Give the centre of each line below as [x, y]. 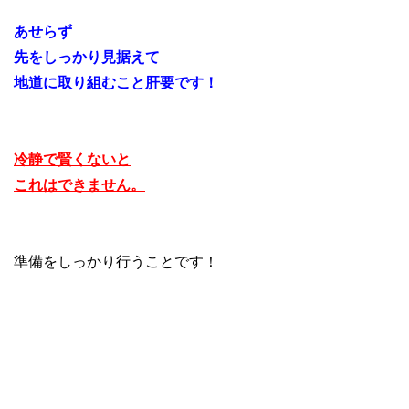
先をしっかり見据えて [87, 57]
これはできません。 [79, 184]
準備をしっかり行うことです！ [116, 261]
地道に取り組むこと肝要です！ [116, 82]
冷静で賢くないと [72, 159]
